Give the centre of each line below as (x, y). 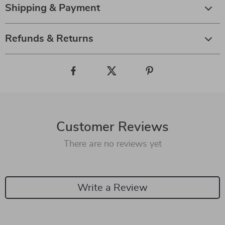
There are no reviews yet (113, 144)
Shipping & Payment (52, 8)
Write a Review (113, 188)
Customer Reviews (113, 127)
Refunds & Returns (49, 39)
